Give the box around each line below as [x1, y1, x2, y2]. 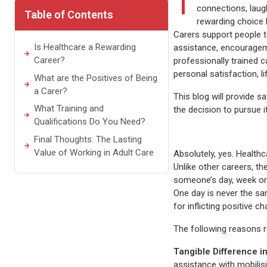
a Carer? [34, 85, 68, 97]
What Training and [34, 103, 104, 114]
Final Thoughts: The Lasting [34, 133, 142, 145]
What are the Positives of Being [34, 72, 158, 83]
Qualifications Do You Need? [34, 116, 146, 128]
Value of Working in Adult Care [34, 147, 154, 158]
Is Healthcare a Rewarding [34, 42, 136, 53]
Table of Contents [24, 8, 113, 21]
